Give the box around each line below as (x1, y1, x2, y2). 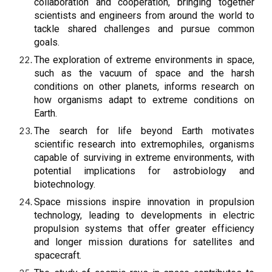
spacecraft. (34, 250, 82, 261)
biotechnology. (34, 178, 96, 190)
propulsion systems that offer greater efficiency (34, 223, 254, 234)
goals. (34, 36, 60, 48)
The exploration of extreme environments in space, (34, 54, 254, 66)
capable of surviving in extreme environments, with (34, 152, 254, 163)
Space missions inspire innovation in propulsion (34, 196, 254, 208)
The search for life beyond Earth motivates (34, 125, 254, 137)
